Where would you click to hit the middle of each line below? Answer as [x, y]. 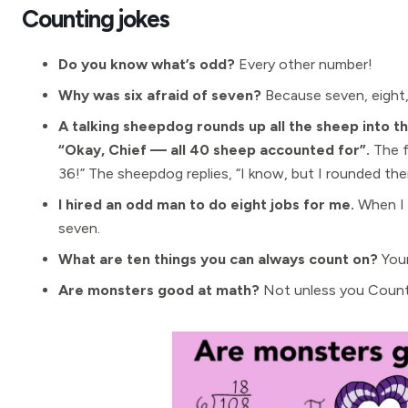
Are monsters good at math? [159, 290]
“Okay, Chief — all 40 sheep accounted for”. [214, 150]
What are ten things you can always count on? [218, 259]
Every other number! [304, 64]
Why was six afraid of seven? [160, 95]
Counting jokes [96, 19]
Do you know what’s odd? [147, 64]
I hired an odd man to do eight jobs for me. [206, 204]
